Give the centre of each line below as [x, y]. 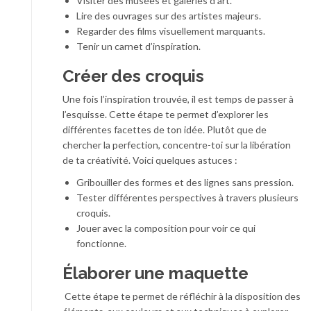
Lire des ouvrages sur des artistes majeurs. [169, 16]
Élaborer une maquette [155, 274]
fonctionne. [101, 244]
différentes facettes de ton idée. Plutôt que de [165, 130]
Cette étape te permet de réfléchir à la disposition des [182, 296]
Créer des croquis [133, 76]
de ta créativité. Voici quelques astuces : [150, 160]
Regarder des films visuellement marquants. [171, 31]
